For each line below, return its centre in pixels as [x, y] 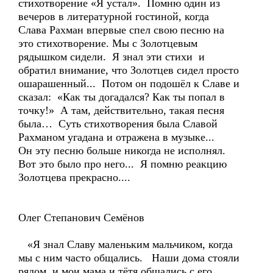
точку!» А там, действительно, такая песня [121, 110]
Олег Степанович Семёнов [81, 218]
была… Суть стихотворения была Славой [119, 124]
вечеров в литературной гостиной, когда [114, 16]
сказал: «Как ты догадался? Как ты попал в [122, 97]
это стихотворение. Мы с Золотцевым [108, 43]
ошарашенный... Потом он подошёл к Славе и [129, 83]
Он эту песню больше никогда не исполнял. [126, 151]
